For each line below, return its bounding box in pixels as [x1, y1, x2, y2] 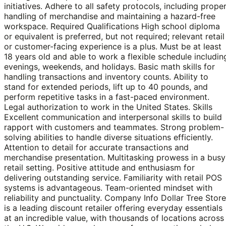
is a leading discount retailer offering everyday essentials [4, 202, 222, 213]
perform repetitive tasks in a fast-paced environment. [4, 91, 209, 102]
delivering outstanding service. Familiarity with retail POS [4, 172, 222, 183]
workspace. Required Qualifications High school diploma [4, 21, 220, 31]
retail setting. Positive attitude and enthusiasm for [4, 162, 195, 173]
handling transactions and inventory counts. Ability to [4, 71, 208, 82]
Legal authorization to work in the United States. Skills [4, 101, 212, 112]
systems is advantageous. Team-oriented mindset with [4, 182, 212, 193]
